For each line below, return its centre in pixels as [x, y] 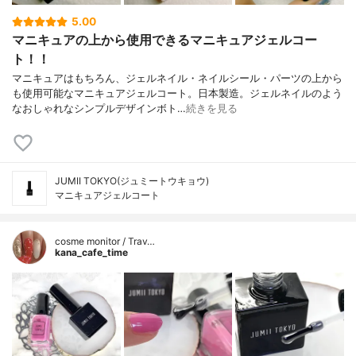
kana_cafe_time [91, 252]
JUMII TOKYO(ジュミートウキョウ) [132, 180]
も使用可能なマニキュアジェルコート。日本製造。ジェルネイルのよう [177, 93]
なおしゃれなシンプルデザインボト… [99, 108]
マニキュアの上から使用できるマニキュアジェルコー [164, 39]
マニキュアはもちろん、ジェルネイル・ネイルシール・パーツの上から [177, 78]
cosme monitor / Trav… [105, 241]
